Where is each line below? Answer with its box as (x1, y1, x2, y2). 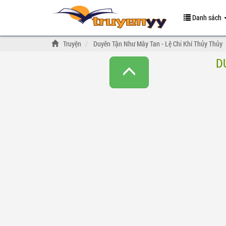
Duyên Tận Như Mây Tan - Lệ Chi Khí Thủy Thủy (93, 39, 222, 48)
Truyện (63, 39, 81, 48)
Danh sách (191, 13, 223, 22)
